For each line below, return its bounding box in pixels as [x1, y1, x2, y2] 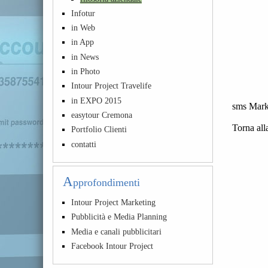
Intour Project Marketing [71, 197, 156, 207]
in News [71, 51, 99, 62]
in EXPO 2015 [71, 95, 122, 105]
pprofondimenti [73, 176, 140, 188]
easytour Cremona [71, 110, 133, 120]
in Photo [71, 66, 100, 77]
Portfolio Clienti [71, 124, 127, 135]
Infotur [71, 8, 96, 18]
